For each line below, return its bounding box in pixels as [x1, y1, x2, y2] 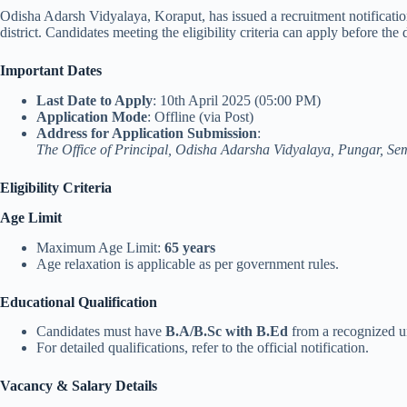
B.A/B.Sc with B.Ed [165, 323, 288, 340]
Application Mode [36, 108, 147, 124]
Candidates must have [36, 323, 165, 340]
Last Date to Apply [36, 92, 153, 108]
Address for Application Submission [36, 124, 257, 141]
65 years [164, 239, 215, 255]
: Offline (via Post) [147, 108, 253, 124]
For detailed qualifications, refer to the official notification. [36, 340, 369, 356]
